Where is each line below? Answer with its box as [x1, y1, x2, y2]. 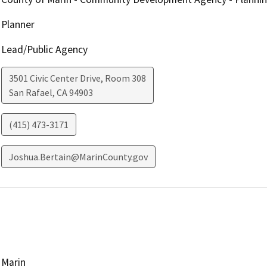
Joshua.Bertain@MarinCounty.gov [8, 151, 148, 163]
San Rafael [8, 86, 52, 99]
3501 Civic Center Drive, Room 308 [8, 72, 146, 85]
